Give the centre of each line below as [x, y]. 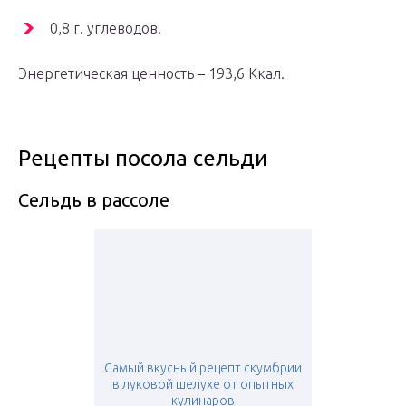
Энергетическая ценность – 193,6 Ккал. [151, 74]
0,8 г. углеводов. [106, 29]
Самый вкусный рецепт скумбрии [203, 368]
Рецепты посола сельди [143, 159]
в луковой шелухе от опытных [203, 385]
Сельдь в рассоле [94, 200]
